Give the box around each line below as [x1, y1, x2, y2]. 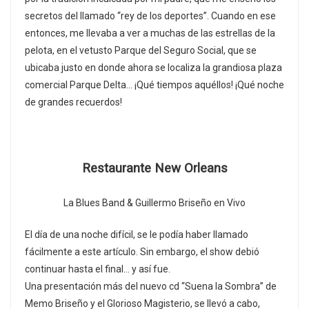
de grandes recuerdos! [25, 97, 122, 108]
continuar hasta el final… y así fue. [25, 263, 170, 275]
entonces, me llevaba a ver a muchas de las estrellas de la [25, 28, 275, 39]
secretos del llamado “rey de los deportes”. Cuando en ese [25, 10, 276, 22]
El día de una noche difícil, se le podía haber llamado [25, 229, 248, 241]
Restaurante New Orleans [81, 161, 228, 177]
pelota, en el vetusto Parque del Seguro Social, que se [25, 45, 257, 57]
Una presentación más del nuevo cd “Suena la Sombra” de [25, 281, 277, 292]
